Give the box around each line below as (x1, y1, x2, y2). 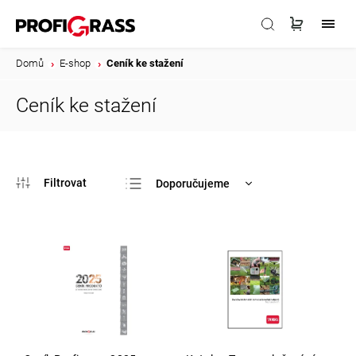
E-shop (60, 57, 91, 69)
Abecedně (156, 278, 207, 292)
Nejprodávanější (156, 253, 240, 266)
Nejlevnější (156, 202, 214, 215)
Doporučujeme (156, 176, 230, 190)
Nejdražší (156, 227, 205, 241)
